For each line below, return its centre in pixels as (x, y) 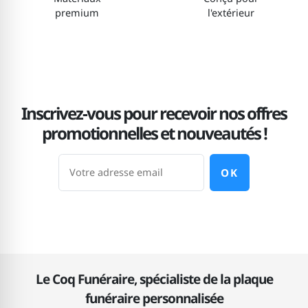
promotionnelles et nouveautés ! (154, 133)
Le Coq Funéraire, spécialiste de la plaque (154, 279)
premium (77, 12)
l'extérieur (231, 12)
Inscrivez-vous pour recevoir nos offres (154, 113)
